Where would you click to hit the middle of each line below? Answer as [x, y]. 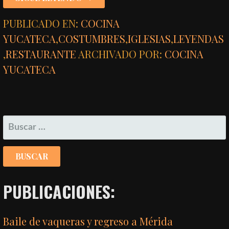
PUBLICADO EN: [42, 23]
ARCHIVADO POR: [122, 54]
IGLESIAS [150, 38]
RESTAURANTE [41, 54]
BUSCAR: [25, 122]
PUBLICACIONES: [59, 192]
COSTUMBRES [92, 38]
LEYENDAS [199, 38]
